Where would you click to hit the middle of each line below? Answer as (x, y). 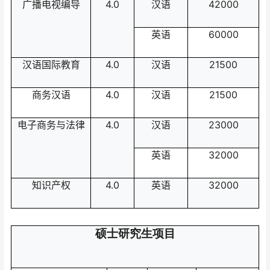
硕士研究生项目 (135, 233)
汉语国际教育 (51, 65)
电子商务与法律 (51, 125)
